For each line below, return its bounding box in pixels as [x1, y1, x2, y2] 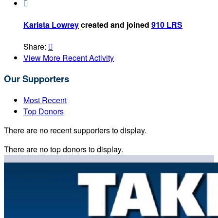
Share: [23, 40, 48, 52]
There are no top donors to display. [4, 144, 123, 155]
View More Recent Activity [23, 52, 114, 63]
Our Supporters [4, 72, 69, 86]
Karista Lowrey [23, 19, 79, 31]
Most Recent [23, 94, 67, 106]
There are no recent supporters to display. [4, 125, 146, 136]
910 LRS [151, 19, 182, 31]
